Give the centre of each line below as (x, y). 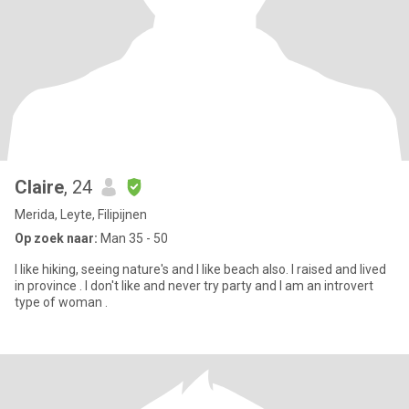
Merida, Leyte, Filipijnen (81, 215)
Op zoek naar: (56, 238)
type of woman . (61, 302)
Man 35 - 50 (133, 238)
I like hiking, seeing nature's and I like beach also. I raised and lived (200, 269)
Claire (39, 187)
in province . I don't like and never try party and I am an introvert (194, 286)
